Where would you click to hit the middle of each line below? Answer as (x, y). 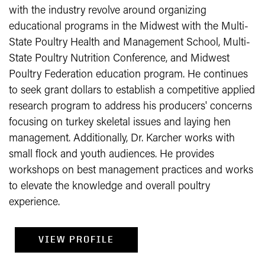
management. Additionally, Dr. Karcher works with (122, 139)
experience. (34, 203)
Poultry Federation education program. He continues (128, 75)
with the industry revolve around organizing (108, 11)
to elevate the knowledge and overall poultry (109, 187)
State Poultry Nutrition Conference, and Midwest (119, 59)
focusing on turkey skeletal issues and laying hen (120, 123)
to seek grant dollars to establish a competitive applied (132, 91)
